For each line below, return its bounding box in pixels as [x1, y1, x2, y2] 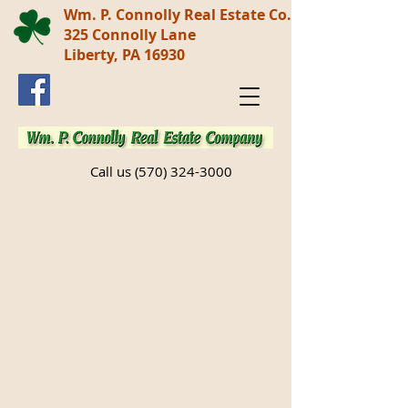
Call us [90, 162, 135, 180]
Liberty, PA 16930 [64, 45, 185, 65]
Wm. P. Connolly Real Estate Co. [64, 5, 291, 25]
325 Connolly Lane [64, 25, 196, 45]
